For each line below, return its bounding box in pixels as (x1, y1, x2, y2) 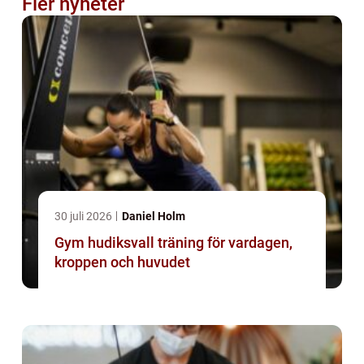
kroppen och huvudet (54, 253, 190, 271)
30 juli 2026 (54, 210, 115, 223)
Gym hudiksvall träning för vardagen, (54, 234, 158, 252)
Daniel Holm (122, 210, 185, 223)
